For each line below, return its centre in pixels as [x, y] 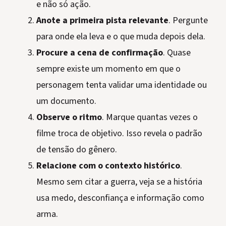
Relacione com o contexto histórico [108, 166]
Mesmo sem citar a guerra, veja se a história [119, 182]
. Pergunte [188, 21]
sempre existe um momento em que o [108, 69]
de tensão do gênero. [77, 150]
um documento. [66, 101]
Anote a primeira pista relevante [102, 21]
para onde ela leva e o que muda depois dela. [121, 37]
